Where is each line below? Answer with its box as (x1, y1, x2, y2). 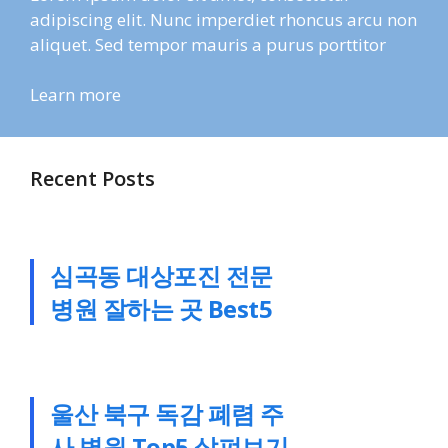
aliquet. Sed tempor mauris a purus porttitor (30, 32, 386, 56)
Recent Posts (30, 165, 155, 192)
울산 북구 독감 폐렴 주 (50, 397, 284, 430)
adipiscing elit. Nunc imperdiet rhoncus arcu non (30, 7, 417, 31)
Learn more (30, 83, 121, 106)
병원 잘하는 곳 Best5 (50, 292, 273, 325)
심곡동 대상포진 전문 (50, 259, 273, 292)
